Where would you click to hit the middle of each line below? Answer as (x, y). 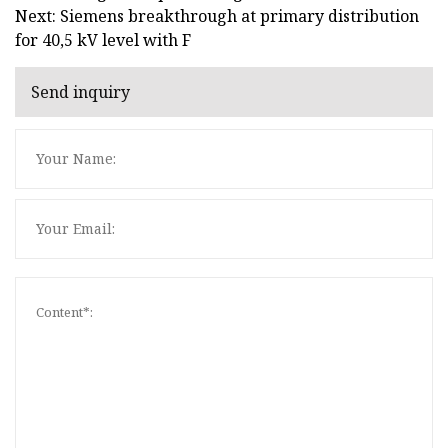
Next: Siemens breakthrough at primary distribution (217, 15)
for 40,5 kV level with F (103, 39)
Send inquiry (80, 92)
